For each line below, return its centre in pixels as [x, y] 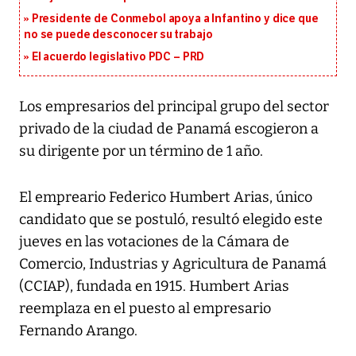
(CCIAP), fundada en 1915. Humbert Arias [154, 286]
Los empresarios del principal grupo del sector [174, 107]
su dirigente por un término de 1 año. [141, 151]
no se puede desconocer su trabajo [118, 35]
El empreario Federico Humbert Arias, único [166, 197]
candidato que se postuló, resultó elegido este [171, 220]
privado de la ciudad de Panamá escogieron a [169, 129]
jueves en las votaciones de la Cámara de [154, 242]
